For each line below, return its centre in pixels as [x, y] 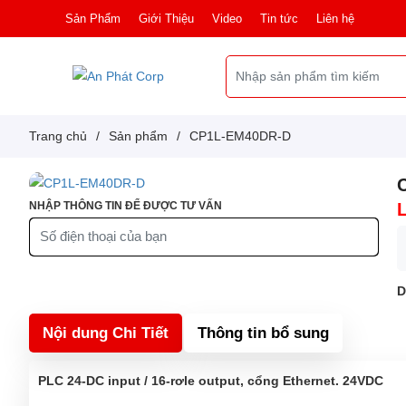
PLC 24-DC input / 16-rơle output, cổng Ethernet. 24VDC [211, 381]
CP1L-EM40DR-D [240, 136]
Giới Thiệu [166, 19]
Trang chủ [58, 136]
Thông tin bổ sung [263, 333]
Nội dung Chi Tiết [106, 333]
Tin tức [279, 19]
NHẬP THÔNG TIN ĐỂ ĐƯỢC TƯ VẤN [126, 205]
